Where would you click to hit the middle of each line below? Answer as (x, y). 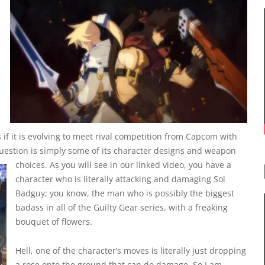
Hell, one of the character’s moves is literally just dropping (131, 251)
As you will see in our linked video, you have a (140, 165)
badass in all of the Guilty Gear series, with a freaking (122, 208)
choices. (33, 165)
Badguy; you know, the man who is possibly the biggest (125, 193)
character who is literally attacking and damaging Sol (120, 179)
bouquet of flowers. (54, 222)
